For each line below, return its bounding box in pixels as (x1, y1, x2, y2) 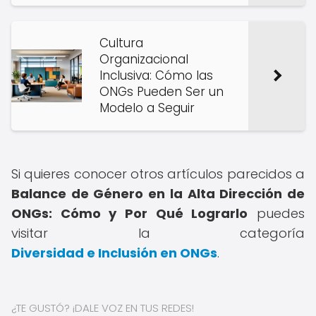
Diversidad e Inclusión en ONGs (11, 244, 217, 262)
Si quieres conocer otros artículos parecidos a (11, 165, 305, 183)
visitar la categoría (11, 224, 305, 242)
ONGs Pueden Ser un (99, 83, 224, 100)
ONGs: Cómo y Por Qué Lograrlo (11, 205, 248, 222)
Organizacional (99, 51, 188, 68)
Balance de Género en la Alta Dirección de (11, 185, 305, 202)
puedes (248, 205, 305, 222)
